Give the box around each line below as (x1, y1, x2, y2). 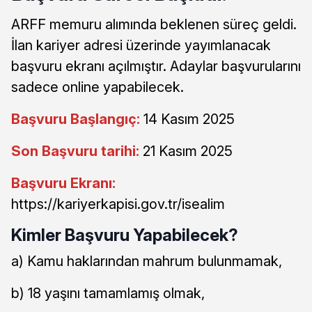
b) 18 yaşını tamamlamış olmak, (11, 285, 205, 302)
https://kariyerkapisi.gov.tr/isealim (11, 196, 225, 213)
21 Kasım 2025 (143, 143, 233, 160)
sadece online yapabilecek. (11, 79, 184, 96)
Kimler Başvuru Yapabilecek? (11, 225, 238, 246)
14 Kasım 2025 (143, 111, 235, 128)
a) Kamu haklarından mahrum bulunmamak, (11, 253, 282, 270)
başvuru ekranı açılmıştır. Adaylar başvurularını (11, 58, 301, 75)
